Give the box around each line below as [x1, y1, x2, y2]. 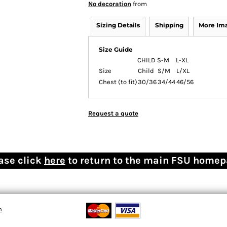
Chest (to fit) [99, 78, 137, 86]
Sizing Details [96, 21, 140, 29]
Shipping [155, 21, 183, 29]
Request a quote [88, 109, 138, 117]
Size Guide [99, 46, 133, 53]
